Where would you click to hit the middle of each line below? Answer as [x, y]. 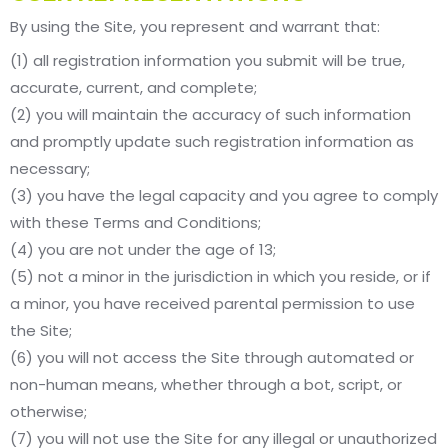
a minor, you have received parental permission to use [212, 304]
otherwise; [48, 412]
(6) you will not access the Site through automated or [212, 358]
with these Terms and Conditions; [135, 223]
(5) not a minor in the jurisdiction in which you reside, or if [220, 277]
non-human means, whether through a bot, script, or [206, 385]
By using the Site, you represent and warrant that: [195, 27]
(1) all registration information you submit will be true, [207, 61]
